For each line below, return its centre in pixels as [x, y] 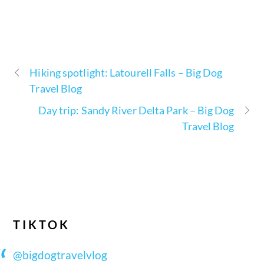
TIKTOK [42, 224]
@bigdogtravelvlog [60, 255]
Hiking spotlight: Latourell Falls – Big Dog [126, 72]
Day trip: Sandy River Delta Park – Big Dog [136, 110]
